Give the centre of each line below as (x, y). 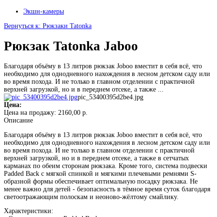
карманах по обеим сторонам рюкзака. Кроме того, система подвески (106, 166)
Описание (18, 121)
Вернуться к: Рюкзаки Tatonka (48, 26)
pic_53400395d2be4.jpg (110, 97)
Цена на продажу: (31, 113)
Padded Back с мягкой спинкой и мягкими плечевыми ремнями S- (100, 173)
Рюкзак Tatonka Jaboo (71, 46)
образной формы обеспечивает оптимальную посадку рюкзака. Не (101, 181)
